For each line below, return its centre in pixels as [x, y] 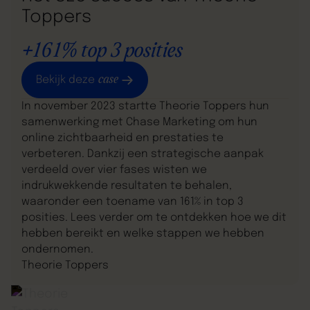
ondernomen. [58, 250]
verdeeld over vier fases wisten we [115, 171]
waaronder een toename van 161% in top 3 [133, 202]
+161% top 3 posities [102, 52]
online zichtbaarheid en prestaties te [123, 139]
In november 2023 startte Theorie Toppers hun [146, 107]
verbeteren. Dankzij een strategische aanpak [143, 155]
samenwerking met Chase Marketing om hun [140, 123]
